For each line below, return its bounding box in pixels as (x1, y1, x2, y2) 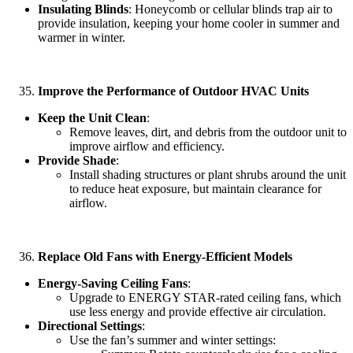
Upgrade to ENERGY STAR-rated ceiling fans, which (69, 290, 341, 304)
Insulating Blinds (38, 2, 128, 16)
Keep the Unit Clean (38, 110, 147, 124)
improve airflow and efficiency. (69, 139, 225, 153)
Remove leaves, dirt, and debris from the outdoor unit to (69, 124, 347, 139)
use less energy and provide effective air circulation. (69, 304, 326, 318)
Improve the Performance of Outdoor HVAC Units (38, 84, 309, 98)
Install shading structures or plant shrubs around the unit (69, 167, 346, 181)
